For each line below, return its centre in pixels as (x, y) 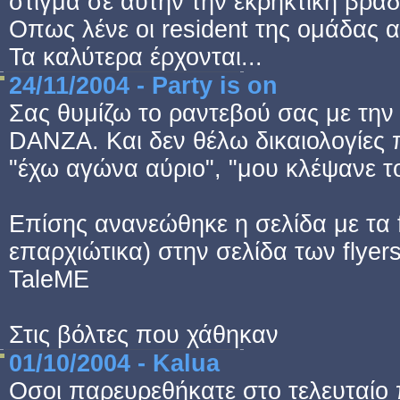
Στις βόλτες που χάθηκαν (144, 335)
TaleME (49, 279)
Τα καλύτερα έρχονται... (136, 57)
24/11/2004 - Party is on (143, 86)
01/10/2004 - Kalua (114, 363)
